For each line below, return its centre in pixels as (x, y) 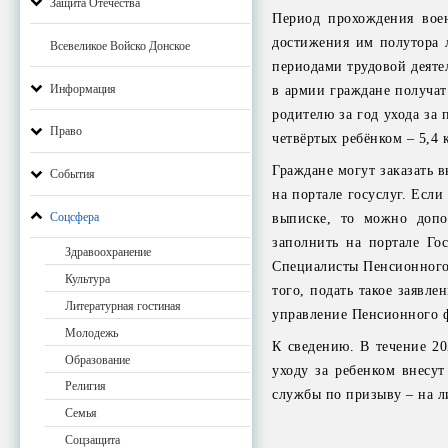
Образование (97, 359)
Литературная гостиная (123, 306)
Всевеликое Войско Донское (120, 45)
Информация (83, 88)
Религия (85, 386)
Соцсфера (74, 217)
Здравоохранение (108, 252)
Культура (87, 279)
